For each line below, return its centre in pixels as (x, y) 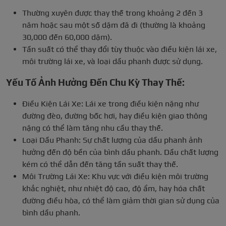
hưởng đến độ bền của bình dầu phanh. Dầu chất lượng (120, 152)
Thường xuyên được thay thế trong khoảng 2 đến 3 (112, 13)
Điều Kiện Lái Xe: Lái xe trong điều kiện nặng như (110, 104)
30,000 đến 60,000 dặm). (67, 37)
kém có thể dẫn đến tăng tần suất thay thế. (100, 164)
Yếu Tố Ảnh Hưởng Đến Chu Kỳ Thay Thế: (95, 83)
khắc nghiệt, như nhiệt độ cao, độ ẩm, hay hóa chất (114, 189)
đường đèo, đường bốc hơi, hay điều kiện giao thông (115, 116)
